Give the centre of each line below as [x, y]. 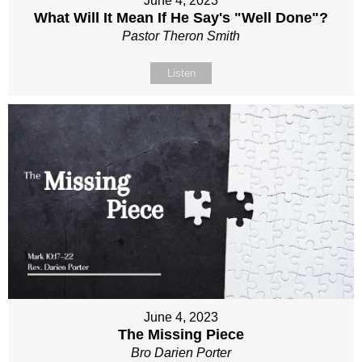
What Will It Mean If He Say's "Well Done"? [181, 17]
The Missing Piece [181, 334]
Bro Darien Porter [181, 352]
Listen [181, 73]
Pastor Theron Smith [181, 36]
